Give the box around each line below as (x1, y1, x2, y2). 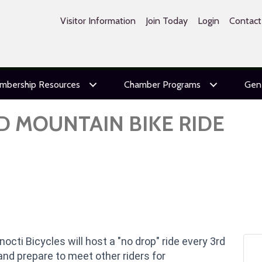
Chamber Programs (123, 79, 201, 90)
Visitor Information (60, 15, 136, 26)
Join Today (145, 15, 188, 26)
